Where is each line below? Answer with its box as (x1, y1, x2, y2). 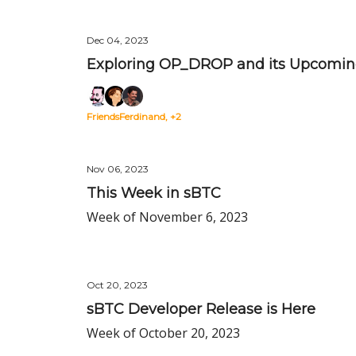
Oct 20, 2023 (87, 279, 148, 291)
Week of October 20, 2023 (87, 324, 240, 342)
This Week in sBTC (87, 184, 221, 202)
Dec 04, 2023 (87, 34, 149, 46)
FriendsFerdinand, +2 (87, 110, 181, 122)
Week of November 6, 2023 (87, 208, 248, 226)
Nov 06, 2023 (87, 163, 149, 175)
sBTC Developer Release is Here (87, 300, 315, 318)
